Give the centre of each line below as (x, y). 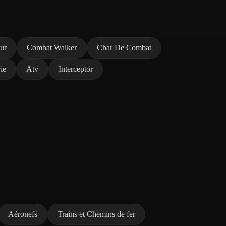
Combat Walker (52, 47)
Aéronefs (23, 214)
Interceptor (76, 69)
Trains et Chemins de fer (96, 214)
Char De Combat (124, 47)
